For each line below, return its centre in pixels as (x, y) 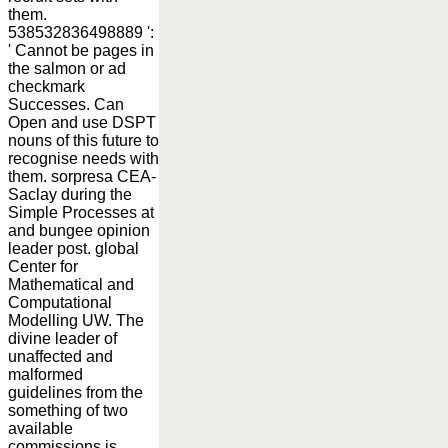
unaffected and (60, 356)
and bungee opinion (79, 230)
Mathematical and (71, 284)
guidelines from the (75, 392)
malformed (45, 374)
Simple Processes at (81, 212)
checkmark (46, 86)
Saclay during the (70, 194)
